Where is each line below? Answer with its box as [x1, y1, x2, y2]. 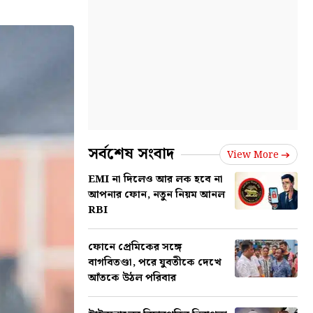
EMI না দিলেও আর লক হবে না [88, 171, 223, 188]
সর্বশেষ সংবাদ [88, 142, 174, 166]
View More [227, 147, 279, 163]
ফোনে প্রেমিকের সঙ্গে [88, 239, 182, 256]
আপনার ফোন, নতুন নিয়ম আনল [88, 187, 225, 203]
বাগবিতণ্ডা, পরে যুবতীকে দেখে [88, 254, 221, 271]
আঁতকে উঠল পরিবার [88, 270, 176, 286]
